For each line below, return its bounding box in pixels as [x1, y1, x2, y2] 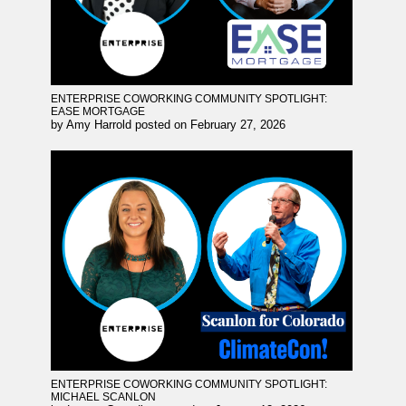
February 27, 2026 [190, 117, 285, 131]
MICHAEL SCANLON [51, 391, 156, 404]
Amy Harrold [66, 117, 131, 131]
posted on [135, 117, 190, 131]
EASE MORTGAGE [51, 104, 145, 118]
